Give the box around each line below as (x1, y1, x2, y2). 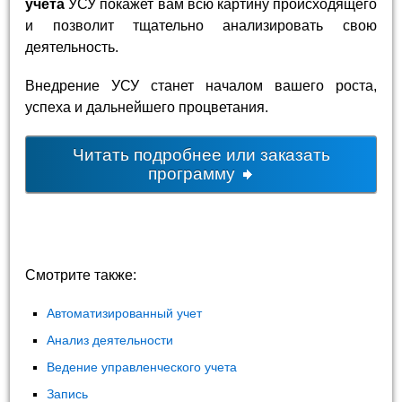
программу (148, 164, 240, 184)
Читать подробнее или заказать (72, 145, 330, 165)
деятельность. (25, 39, 119, 55)
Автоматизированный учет (47, 305, 203, 320)
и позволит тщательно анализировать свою (25, 17, 377, 33)
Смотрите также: (25, 267, 137, 284)
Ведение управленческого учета (47, 359, 238, 374)
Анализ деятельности (47, 332, 174, 347)
